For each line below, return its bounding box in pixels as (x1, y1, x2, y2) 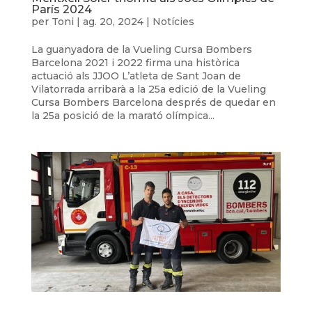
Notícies (152, 15, 194, 28)
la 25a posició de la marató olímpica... (31, 109, 214, 122)
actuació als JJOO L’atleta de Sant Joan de (31, 69, 241, 82)
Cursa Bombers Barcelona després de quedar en (31, 95, 276, 109)
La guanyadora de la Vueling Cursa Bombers (31, 42, 252, 56)
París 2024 (31, 2, 92, 16)
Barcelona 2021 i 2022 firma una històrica (31, 56, 240, 69)
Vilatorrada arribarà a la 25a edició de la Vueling (31, 82, 266, 95)
